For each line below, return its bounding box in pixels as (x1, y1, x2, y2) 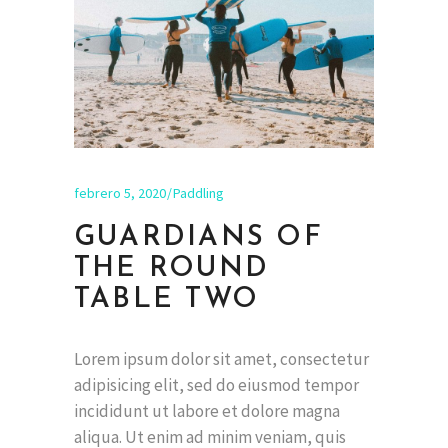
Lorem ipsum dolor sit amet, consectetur (74, 348, 369, 371)
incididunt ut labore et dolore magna (74, 400, 340, 423)
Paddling (173, 184, 224, 203)
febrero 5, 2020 (74, 184, 166, 203)
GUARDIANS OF (74, 224, 323, 253)
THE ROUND (74, 255, 270, 284)
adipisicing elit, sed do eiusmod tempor (74, 374, 359, 397)
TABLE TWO (74, 286, 260, 315)
